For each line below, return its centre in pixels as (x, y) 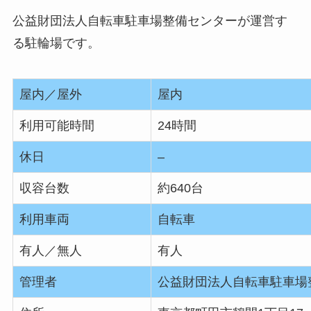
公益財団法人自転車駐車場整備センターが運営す (150, 20)
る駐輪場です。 (56, 43)
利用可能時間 (57, 126)
